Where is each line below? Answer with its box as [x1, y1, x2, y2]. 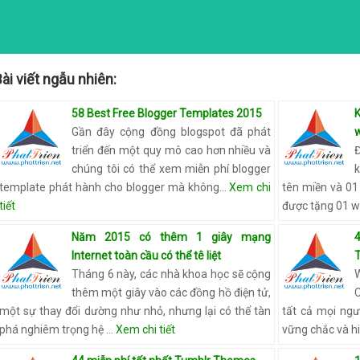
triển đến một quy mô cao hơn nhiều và [72, 144, 272, 157]
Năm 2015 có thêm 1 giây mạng [72, 231, 272, 243]
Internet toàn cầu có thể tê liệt [72, 249, 221, 262]
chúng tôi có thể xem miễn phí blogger [72, 162, 272, 175]
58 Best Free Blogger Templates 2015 [72, 107, 262, 120]
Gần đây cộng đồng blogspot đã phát [72, 125, 272, 138]
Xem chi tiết [116, 323, 175, 336]
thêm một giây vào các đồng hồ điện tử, [72, 286, 272, 299]
